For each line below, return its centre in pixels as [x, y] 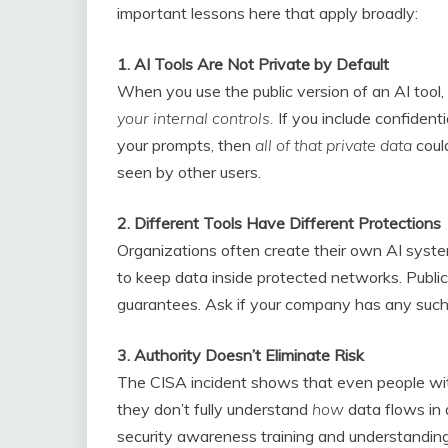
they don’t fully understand [214, 409]
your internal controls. [197, 118]
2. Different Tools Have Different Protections [279, 223]
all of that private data [335, 145]
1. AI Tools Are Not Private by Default [253, 64]
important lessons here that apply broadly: [267, 13]
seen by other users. [189, 172]
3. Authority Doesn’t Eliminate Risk [240, 355]
